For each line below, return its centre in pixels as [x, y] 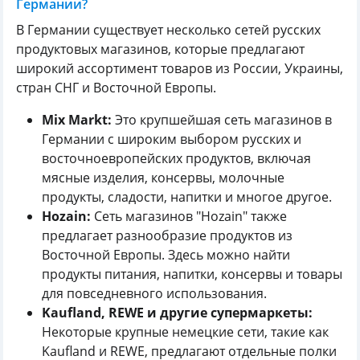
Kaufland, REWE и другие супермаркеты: [177, 312]
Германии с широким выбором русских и [172, 139]
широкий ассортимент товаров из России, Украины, [180, 68]
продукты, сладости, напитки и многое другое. [187, 196]
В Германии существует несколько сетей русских [168, 29]
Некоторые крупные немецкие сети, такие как [185, 331]
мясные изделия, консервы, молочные [163, 177]
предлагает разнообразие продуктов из [167, 235]
